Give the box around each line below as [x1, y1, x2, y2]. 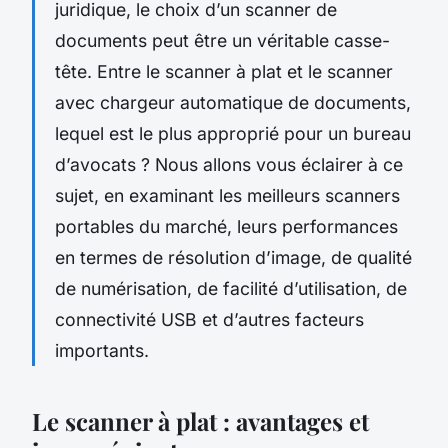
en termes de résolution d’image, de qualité [55, 246, 412, 268]
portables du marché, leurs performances [55, 215, 398, 237]
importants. [55, 339, 149, 361]
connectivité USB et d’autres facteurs [55, 308, 364, 330]
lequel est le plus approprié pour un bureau [55, 122, 411, 144]
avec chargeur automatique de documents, [55, 91, 411, 113]
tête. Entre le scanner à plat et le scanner [55, 60, 393, 82]
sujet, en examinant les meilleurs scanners [55, 184, 400, 206]
